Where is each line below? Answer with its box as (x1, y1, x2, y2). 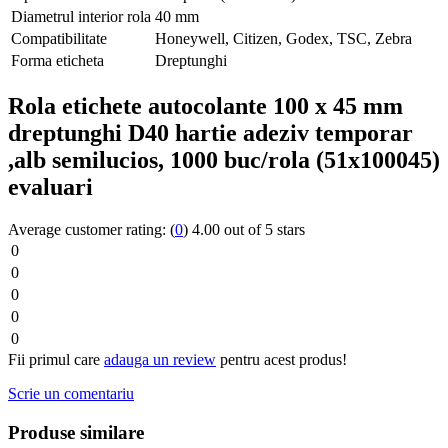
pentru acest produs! (216, 351, 347, 369)
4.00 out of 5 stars (192, 221, 305, 239)
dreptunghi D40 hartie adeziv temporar (8, 120, 413, 147)
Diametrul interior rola (11, 8, 151, 26)
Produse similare (8, 421, 144, 443)
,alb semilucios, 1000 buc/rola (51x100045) (8, 147, 440, 174)
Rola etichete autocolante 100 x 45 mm (8, 93, 403, 120)
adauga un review (104, 351, 216, 369)
